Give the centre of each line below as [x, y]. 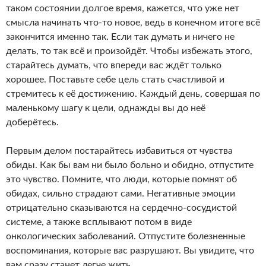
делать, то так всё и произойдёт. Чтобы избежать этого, [129, 51]
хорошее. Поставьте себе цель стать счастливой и [115, 79]
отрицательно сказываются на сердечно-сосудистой [121, 208]
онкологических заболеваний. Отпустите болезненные [126, 236]
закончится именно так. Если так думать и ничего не [120, 37]
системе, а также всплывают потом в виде [99, 222]
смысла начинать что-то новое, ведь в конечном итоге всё [133, 22]
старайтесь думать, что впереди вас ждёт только [114, 65]
